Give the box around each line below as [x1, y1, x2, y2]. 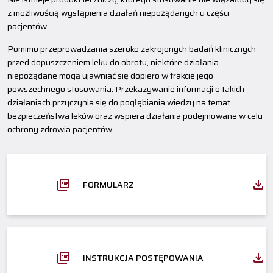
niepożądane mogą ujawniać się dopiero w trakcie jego [7, 68, 213, 82]
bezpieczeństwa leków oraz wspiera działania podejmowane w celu [7, 108, 263, 122]
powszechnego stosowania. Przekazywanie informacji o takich [7, 82, 244, 96]
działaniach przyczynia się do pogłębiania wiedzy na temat [7, 95, 230, 109]
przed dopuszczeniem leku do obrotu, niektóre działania [7, 55, 219, 69]
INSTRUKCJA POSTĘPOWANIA [83, 250, 204, 264]
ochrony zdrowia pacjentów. [7, 122, 114, 136]
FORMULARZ [83, 177, 134, 191]
